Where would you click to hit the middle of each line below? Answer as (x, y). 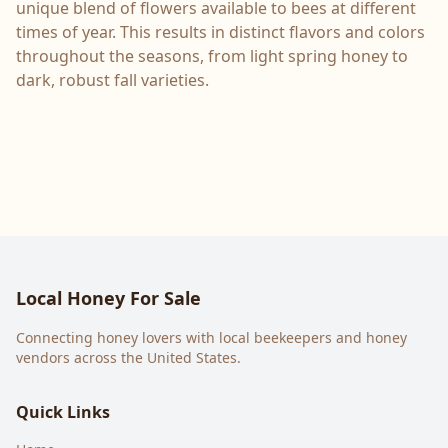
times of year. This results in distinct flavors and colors (220, 32)
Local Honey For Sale (108, 298)
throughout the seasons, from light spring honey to (212, 56)
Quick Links (63, 412)
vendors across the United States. (128, 357)
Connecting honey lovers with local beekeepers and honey (211, 337)
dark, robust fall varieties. (112, 80)
